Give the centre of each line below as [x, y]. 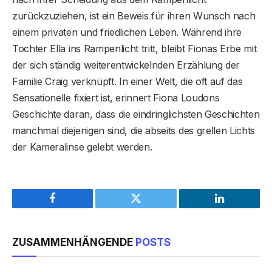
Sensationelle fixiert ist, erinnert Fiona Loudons [116, 97]
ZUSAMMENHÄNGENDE [74, 242]
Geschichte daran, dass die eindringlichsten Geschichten [136, 114]
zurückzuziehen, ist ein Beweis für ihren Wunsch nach [134, 15]
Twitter [151, 207]
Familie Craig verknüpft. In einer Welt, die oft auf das [127, 81]
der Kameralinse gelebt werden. [82, 147]
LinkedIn [238, 207]
